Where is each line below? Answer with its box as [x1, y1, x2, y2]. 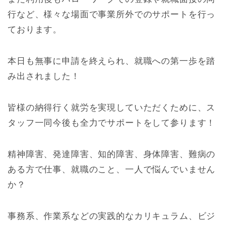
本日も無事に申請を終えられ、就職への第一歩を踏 [8, 56, 216, 66]
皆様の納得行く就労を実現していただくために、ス [8, 103, 216, 113]
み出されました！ [8, 71, 80, 82]
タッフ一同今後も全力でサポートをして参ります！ [8, 118, 216, 128]
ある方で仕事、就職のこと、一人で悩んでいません [8, 165, 216, 175]
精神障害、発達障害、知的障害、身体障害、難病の [8, 149, 216, 160]
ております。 [8, 25, 62, 35]
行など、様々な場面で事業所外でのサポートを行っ [8, 10, 216, 20]
